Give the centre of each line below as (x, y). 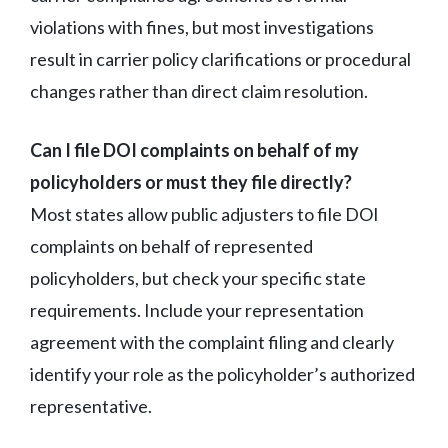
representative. (91, 405)
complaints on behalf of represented (171, 245)
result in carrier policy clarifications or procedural (220, 58)
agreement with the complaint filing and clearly (212, 341)
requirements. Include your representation (197, 309)
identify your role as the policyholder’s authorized (222, 373)
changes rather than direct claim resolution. (199, 90)
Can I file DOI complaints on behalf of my (194, 149)
